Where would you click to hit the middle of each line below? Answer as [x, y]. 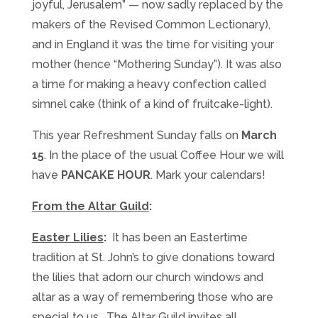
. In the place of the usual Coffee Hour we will [164, 155]
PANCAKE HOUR [105, 175]
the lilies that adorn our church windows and [147, 278]
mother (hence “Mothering [103, 65]
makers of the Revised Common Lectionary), [151, 25]
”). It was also [247, 65]
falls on [219, 136]
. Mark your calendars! [208, 175]
